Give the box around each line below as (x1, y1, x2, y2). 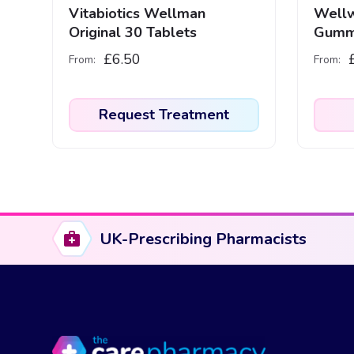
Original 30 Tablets (68, 23, 197, 43)
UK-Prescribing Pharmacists (100, 228, 307, 250)
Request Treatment (98, 105, 229, 125)
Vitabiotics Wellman (68, 4, 205, 24)
